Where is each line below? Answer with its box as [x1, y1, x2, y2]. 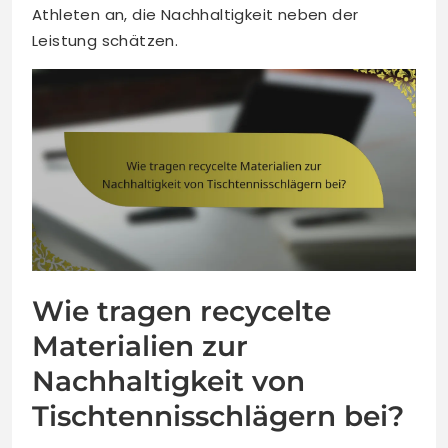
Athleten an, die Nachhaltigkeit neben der [32, 4, 359, 26]
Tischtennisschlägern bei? [32, 398, 404, 433]
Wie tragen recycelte [32, 293, 331, 328]
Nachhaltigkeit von [32, 363, 305, 398]
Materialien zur [32, 328, 248, 363]
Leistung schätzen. [32, 30, 179, 52]
